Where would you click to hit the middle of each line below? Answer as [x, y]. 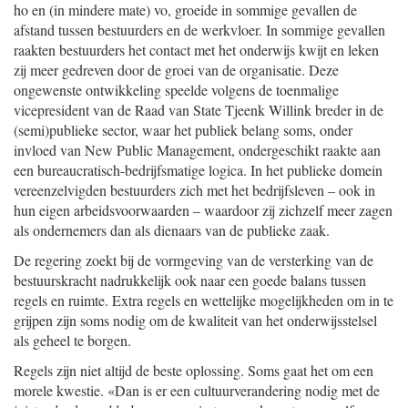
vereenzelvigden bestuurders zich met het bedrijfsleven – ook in [194, 190]
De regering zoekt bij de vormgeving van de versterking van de [194, 260]
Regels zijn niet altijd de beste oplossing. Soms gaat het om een [194, 370]
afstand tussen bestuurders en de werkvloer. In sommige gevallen [199, 30]
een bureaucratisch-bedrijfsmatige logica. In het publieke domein [198, 170]
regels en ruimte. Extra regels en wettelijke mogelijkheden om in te [204, 300]
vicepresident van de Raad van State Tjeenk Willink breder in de [199, 110]
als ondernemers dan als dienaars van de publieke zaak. [172, 230]
